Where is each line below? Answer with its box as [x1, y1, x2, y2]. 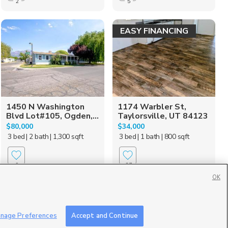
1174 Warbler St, [117, 101, 186, 112]
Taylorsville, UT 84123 [117, 110, 208, 122]
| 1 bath [137, 131, 160, 141]
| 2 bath [26, 131, 49, 141]
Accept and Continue [71, 211, 138, 220]
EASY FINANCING [120, 25, 188, 37]
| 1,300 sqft [50, 131, 83, 141]
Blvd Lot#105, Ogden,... [6, 110, 99, 122]
